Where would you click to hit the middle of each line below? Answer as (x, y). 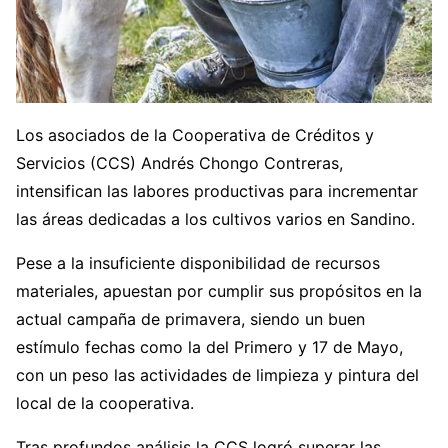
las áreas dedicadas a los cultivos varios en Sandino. (218, 218)
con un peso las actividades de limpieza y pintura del (217, 374)
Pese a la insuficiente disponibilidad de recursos (198, 262)
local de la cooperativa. (107, 402)
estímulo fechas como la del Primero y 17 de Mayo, (209, 346)
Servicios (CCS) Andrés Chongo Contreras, (179, 162)
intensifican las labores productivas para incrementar (217, 190)
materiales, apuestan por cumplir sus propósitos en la (219, 290)
